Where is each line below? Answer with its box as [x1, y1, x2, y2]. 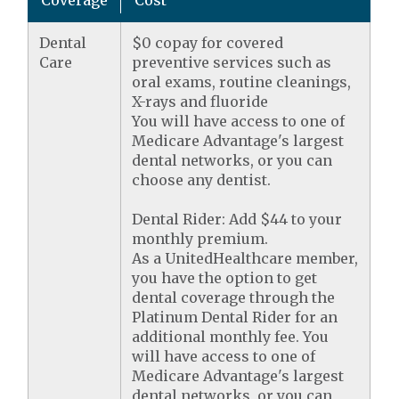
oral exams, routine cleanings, [132, 73, 352, 92]
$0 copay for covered [132, 34, 284, 53]
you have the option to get [132, 269, 318, 288]
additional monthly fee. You [132, 328, 330, 346]
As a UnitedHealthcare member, [132, 249, 359, 268]
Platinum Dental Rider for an [132, 308, 338, 327]
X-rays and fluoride [132, 93, 269, 111]
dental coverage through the [132, 289, 336, 307]
